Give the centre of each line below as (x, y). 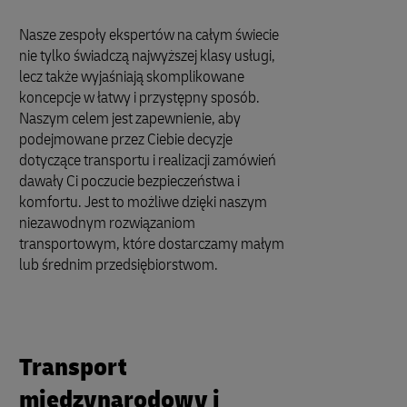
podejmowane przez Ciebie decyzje (126, 139)
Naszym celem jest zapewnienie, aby (130, 119)
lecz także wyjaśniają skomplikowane (132, 77)
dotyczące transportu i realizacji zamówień (148, 160)
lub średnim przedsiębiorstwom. (119, 265)
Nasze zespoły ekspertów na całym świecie (149, 35)
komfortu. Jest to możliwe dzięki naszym (143, 202)
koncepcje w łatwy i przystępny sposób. (139, 98)
